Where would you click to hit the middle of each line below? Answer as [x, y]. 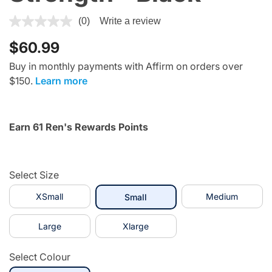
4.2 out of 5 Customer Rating [73, 20]
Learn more [61, 81]
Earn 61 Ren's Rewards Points [79, 127]
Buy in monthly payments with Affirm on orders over [126, 66]
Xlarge [136, 226]
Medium [222, 197]
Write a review [130, 21]
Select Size [34, 175]
